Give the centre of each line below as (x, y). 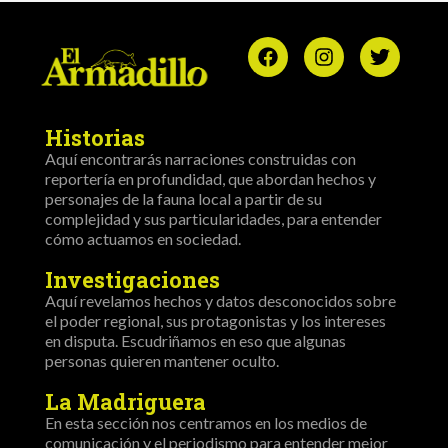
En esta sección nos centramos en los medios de (206, 422)
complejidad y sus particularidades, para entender (213, 218)
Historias (95, 137)
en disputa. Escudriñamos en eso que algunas (195, 340)
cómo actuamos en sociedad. (143, 238)
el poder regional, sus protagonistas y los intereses (215, 320)
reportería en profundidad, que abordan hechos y (210, 178)
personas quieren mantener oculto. (162, 360)
